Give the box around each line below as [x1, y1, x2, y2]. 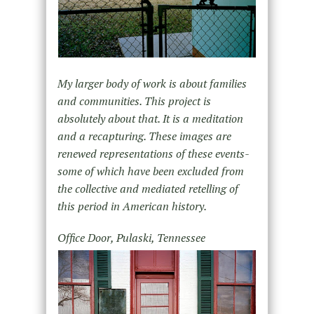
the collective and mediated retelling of [57, 181, 238, 197]
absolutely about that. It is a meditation [57, 111, 243, 127]
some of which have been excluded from [57, 163, 244, 179]
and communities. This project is [57, 93, 211, 109]
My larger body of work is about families [57, 76, 247, 92]
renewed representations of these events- [57, 146, 249, 162]
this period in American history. [57, 198, 207, 214]
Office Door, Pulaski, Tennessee [57, 230, 205, 246]
